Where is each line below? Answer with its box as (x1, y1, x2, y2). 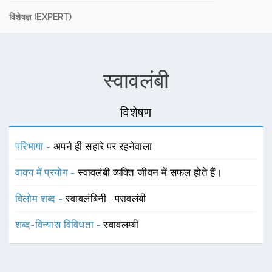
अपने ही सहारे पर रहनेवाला (53, 140, 152, 152)
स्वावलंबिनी (66, 192, 109, 205)
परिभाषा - (15, 140, 53, 152)
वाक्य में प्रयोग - (15, 166, 78, 178)
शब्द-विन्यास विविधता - (15, 219, 104, 231)
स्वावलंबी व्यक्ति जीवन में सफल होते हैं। (78, 166, 223, 178)
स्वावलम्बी (103, 219, 139, 231)
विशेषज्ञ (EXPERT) (9, 12, 72, 22)
